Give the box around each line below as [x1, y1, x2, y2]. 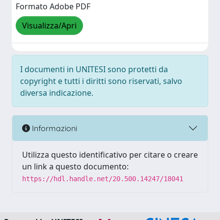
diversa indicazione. [20, 87, 93, 98]
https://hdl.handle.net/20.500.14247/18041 [22, 175, 183, 183]
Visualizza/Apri [22, 20, 77, 31]
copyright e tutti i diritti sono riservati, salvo [20, 76, 182, 86]
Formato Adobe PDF [16, 1, 90, 12]
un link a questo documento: [22, 161, 129, 172]
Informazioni [30, 123, 77, 133]
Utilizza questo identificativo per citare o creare [22, 149, 198, 160]
